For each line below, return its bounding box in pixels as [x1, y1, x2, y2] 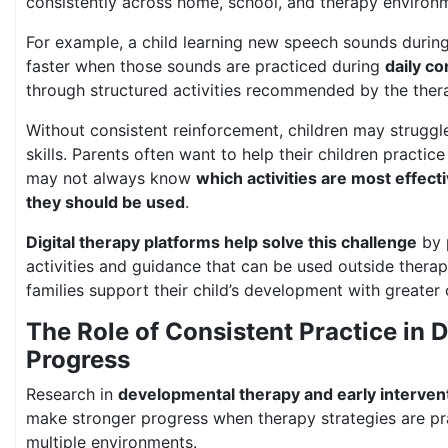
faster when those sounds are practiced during [26, 56, 385, 76]
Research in [26, 384, 118, 404]
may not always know [26, 168, 196, 188]
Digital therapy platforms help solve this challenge [26, 232, 417, 252]
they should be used [26, 192, 185, 212]
